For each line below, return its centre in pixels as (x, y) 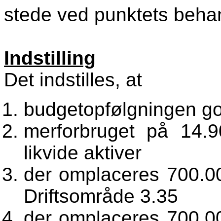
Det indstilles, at (73, 80)
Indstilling (50, 58)
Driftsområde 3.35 (101, 196)
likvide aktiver (83, 153)
